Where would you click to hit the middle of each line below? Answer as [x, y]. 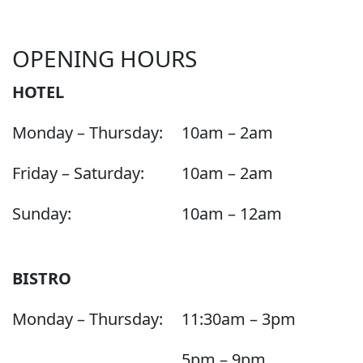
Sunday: [42, 213]
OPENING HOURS [105, 58]
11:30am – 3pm [239, 318]
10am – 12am [232, 213]
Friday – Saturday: [78, 173]
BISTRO [42, 278]
